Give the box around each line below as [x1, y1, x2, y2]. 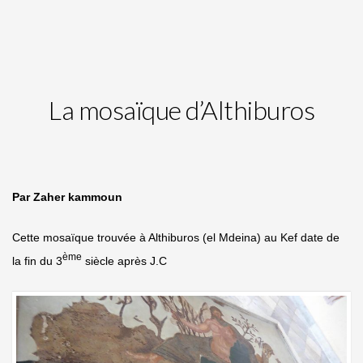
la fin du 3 [12, 254, 62, 267]
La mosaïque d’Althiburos [49, 93, 314, 126]
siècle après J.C [82, 254, 167, 267]
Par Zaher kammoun [12, 190, 122, 203]
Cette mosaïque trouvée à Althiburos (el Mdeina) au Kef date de [12, 230, 340, 244]
